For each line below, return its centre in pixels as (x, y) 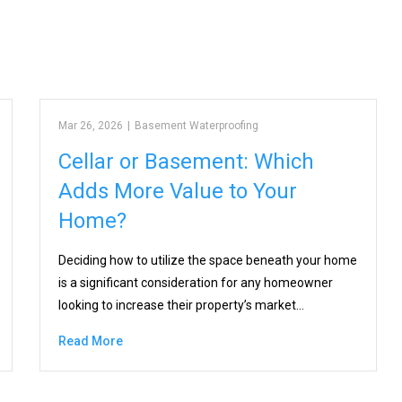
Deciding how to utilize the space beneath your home (208, 261)
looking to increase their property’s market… (182, 306)
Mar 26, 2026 (91, 126)
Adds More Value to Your (178, 192)
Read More (91, 341)
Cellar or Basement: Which (187, 162)
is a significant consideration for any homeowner (196, 283)
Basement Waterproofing (197, 126)
